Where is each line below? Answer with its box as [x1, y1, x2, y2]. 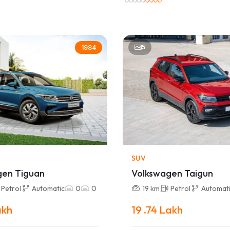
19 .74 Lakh [131, 203, 183, 217]
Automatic [32, 184, 65, 194]
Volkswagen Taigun [131, 167, 213, 180]
